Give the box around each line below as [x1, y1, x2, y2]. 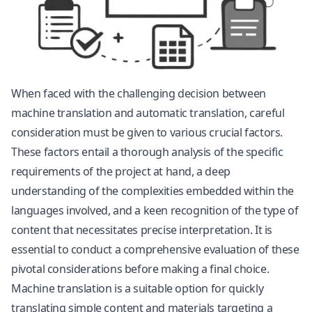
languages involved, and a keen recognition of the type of [11, 203, 299, 218]
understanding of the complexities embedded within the [11, 183, 294, 198]
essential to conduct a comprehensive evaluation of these [11, 242, 299, 257]
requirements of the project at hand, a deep [11, 164, 231, 179]
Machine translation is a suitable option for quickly [11, 281, 264, 296]
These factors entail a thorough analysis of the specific [11, 144, 283, 159]
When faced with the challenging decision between [11, 86, 266, 101]
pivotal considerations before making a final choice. [11, 261, 270, 276]
